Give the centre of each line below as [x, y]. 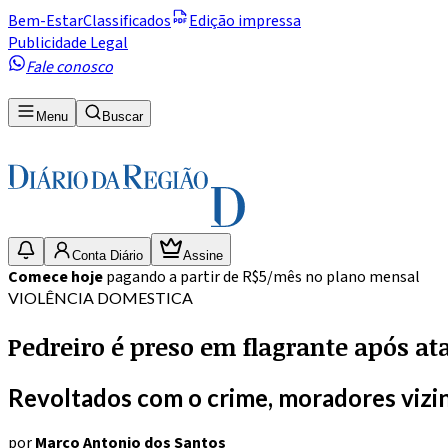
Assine [203, 255]
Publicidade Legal [68, 43]
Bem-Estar [45, 21]
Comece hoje [57, 276]
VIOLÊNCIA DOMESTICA [100, 297]
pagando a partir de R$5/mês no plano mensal [263, 276]
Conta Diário [107, 255]
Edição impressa [245, 21]
